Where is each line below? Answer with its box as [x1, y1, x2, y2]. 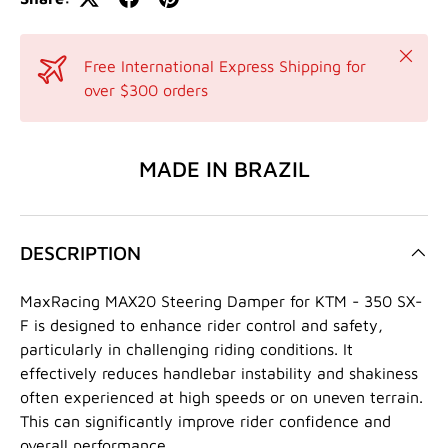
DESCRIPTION [20, 241, 141, 265]
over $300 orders [84, 80, 208, 99]
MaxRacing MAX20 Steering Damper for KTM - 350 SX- [20, 292, 422, 311]
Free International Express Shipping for [84, 56, 366, 75]
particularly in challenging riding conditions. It [20, 340, 353, 359]
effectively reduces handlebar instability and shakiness [20, 364, 418, 383]
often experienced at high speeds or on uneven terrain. [20, 388, 423, 407]
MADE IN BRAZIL [138, 156, 310, 183]
